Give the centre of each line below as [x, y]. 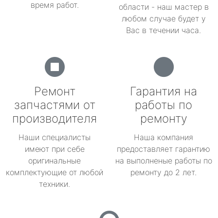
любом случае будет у [163, 18]
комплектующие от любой [54, 172]
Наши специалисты [54, 137]
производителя [54, 118]
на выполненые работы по [163, 161]
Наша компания [163, 137]
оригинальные [54, 161]
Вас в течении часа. [163, 30]
